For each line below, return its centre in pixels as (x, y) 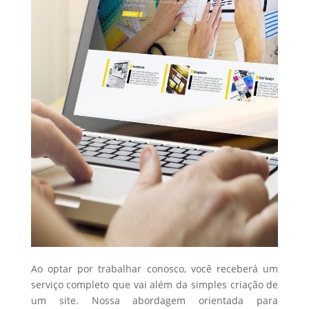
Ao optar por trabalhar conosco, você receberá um (154, 269)
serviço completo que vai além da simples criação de (154, 285)
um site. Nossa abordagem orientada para (154, 300)
